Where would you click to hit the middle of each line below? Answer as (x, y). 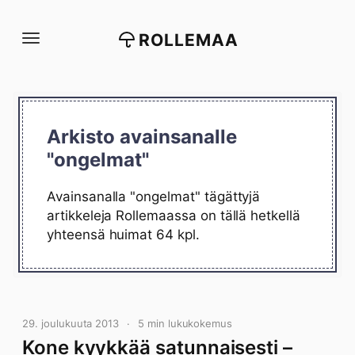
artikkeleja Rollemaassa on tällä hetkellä (174, 216)
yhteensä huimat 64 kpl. (123, 235)
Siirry (26, 18)
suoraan (34, 34)
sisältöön (37, 50)
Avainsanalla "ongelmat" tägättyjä (154, 197)
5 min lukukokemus (185, 323)
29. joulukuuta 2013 (71, 323)
